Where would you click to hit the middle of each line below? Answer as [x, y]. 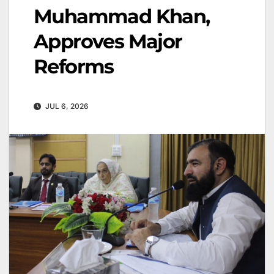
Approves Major [108, 42]
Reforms [74, 67]
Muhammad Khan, [122, 17]
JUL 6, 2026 [66, 106]
